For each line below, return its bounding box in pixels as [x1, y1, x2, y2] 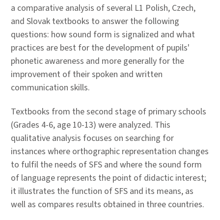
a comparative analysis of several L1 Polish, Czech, [11, 2, 195, 14]
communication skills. [11, 82, 90, 94]
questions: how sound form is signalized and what [11, 28, 195, 41]
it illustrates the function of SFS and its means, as [11, 185, 193, 197]
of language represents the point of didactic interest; [11, 172, 206, 184]
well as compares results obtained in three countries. [11, 198, 204, 211]
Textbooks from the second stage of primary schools [11, 106, 206, 118]
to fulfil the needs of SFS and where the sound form [11, 159, 202, 171]
